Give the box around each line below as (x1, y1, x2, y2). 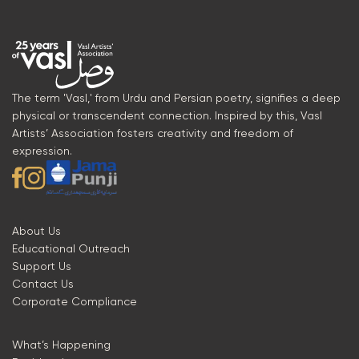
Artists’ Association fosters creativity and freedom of (12, 127, 293, 140)
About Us (12, 224, 61, 237)
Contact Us (12, 277, 74, 290)
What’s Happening (12, 338, 111, 351)
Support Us (12, 260, 71, 272)
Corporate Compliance (12, 295, 137, 308)
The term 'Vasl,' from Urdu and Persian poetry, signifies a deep (12, 91, 341, 105)
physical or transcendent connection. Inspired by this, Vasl (12, 109, 322, 123)
